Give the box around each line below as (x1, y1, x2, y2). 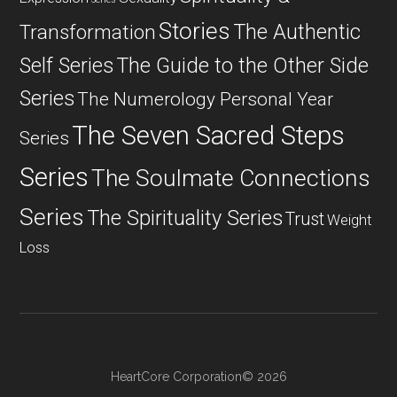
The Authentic (233, 19, 362, 45)
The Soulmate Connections (91, 165, 371, 192)
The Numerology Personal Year (77, 89, 334, 111)
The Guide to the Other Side (116, 53, 370, 79)
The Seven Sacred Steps (72, 121, 346, 152)
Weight (327, 211, 373, 230)
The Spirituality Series (87, 206, 284, 231)
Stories (159, 18, 231, 45)
